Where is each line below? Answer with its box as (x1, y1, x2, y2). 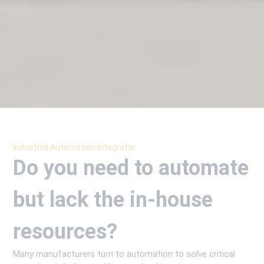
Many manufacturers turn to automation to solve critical (13, 249, 236, 260)
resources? (13, 219, 118, 245)
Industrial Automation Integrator (13, 143, 136, 153)
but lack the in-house (13, 187, 213, 213)
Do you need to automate (13, 156, 249, 181)
